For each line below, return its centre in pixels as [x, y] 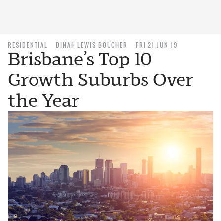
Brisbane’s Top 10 [80, 59]
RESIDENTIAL [28, 45]
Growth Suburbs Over [101, 80]
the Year [44, 100]
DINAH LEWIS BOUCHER [92, 45]
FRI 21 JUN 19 [157, 45]
